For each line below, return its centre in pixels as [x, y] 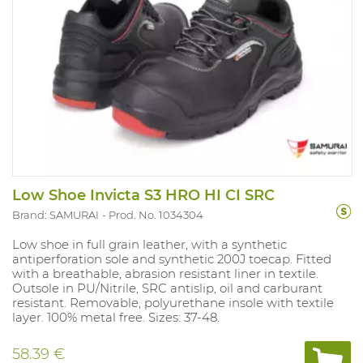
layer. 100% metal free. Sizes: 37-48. [116, 318]
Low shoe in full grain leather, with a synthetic [149, 245]
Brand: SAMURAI [56, 215]
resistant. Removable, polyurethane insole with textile [173, 303]
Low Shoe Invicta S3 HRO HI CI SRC [143, 196]
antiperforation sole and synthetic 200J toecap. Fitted [172, 259]
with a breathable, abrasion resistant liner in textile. [165, 274]
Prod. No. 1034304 [156, 215]
